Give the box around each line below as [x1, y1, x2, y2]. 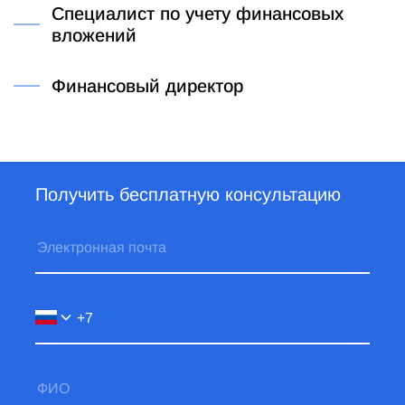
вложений [51, 25, 137, 46]
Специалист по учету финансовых [51, 4, 344, 24]
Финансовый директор [51, 76, 243, 97]
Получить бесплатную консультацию [35, 184, 341, 205]
